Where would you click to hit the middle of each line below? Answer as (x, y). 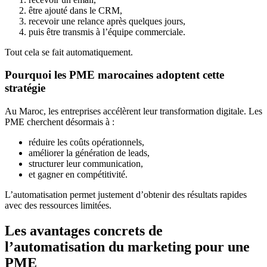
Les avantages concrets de (84, 230)
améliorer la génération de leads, (89, 153)
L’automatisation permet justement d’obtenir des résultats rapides (126, 194)
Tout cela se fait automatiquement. (69, 52)
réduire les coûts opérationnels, (86, 142)
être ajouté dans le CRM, (75, 10)
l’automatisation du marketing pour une (127, 246)
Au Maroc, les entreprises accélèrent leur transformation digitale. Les (133, 111)
